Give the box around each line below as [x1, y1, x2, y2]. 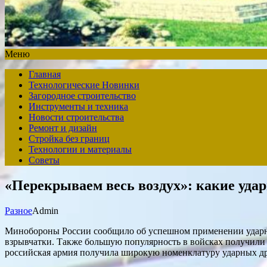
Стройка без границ [29, 133, 110, 144]
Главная [29, 69, 61, 79]
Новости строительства [29, 112, 124, 122]
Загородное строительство [29, 91, 136, 101]
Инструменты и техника [29, 101, 128, 111]
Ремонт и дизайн [29, 123, 97, 133]
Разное [5, 205, 32, 216]
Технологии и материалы [29, 144, 132, 154]
